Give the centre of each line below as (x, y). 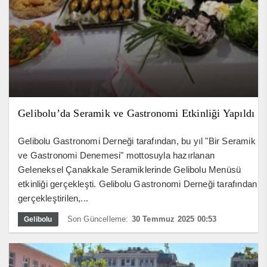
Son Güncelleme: (98, 219)
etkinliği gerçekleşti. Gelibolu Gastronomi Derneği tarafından (138, 184)
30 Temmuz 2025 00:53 (174, 219)
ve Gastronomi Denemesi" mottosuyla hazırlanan (117, 155)
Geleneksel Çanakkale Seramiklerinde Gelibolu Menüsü (130, 169)
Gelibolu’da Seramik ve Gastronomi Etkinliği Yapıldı (136, 113)
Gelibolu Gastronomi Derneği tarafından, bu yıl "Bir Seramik (137, 141)
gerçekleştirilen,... (53, 198)
